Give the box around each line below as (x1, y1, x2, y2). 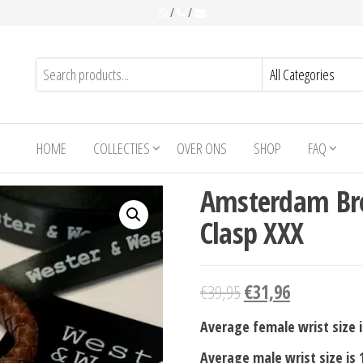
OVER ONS (177, 139, 227, 158)
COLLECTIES (93, 139, 150, 158)
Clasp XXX (199, 213, 304, 253)
